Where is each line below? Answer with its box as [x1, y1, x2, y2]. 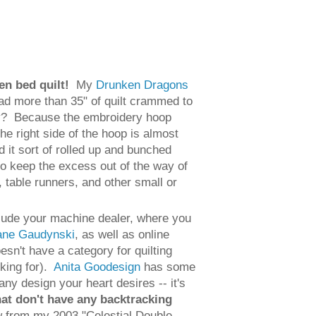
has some [140, 260, 196, 273]
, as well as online [75, 227, 170, 241]
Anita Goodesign [54, 260, 141, 273]
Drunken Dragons [96, 78, 189, 92]
